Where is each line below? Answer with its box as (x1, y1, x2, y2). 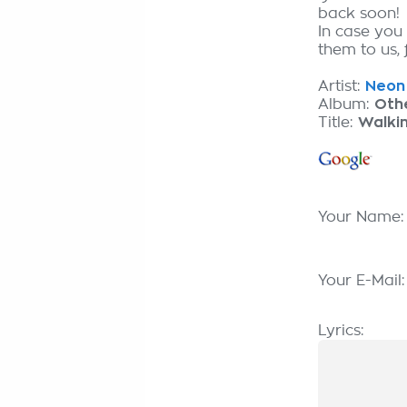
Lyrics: (318, 323, 364, 338)
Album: (318, 97, 374, 112)
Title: (318, 115, 358, 130)
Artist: (318, 79, 365, 94)
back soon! (318, 6, 400, 21)
